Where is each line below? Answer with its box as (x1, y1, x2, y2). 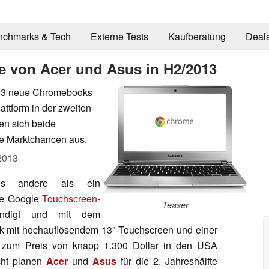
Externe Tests (90, 29, 148, 44)
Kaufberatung (168, 29, 226, 44)
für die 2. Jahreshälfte (116, 253, 217, 268)
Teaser (162, 198, 189, 211)
